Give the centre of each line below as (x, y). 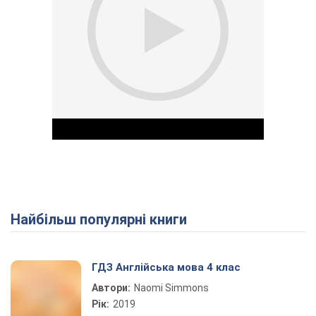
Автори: (111, 288)
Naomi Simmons (171, 288)
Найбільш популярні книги (104, 219)
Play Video (209, 223)
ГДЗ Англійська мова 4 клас (166, 267)
